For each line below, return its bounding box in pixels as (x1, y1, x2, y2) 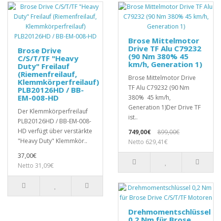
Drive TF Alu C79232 (128, 43, 201, 54)
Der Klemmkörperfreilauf (18, 107, 88, 116)
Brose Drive (18, 45, 61, 56)
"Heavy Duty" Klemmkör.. (18, 137, 87, 146)
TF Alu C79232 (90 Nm (128, 83, 191, 92)
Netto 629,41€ (128, 138, 168, 147)
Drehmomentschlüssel (128, 207, 211, 217)
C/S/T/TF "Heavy (18, 53, 78, 64)
